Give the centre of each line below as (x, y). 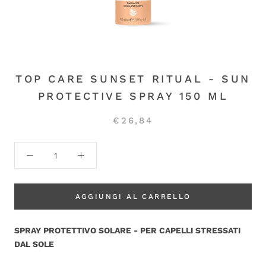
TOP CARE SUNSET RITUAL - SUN (133, 79)
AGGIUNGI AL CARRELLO (133, 197)
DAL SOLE (35, 244)
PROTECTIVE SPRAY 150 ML (133, 96)
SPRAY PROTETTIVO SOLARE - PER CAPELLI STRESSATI (127, 230)
